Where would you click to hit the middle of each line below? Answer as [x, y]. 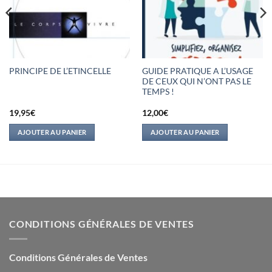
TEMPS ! [158, 91]
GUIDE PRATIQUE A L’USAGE [197, 71]
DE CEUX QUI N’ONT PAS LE [196, 81]
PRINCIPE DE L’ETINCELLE [60, 71]
